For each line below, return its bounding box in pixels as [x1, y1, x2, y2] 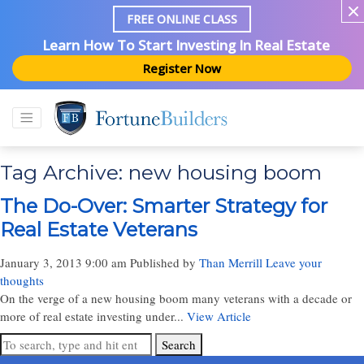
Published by [130, 254, 199, 271]
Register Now [143, 60, 221, 76]
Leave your [266, 254, 322, 271]
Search [162, 336, 196, 353]
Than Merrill [199, 254, 262, 271]
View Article [187, 308, 251, 324]
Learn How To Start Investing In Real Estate [42, 36, 330, 55]
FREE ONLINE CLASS [127, 11, 237, 28]
